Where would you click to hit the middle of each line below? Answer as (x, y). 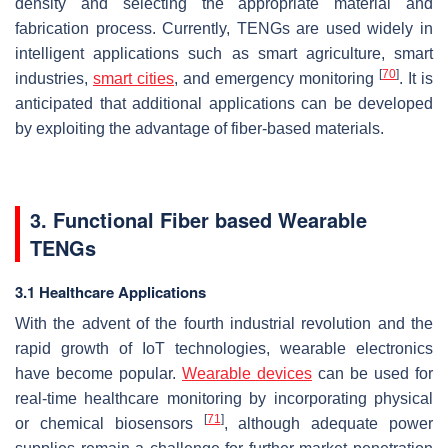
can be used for (372, 374)
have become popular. (98, 374)
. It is (416, 79)
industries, (54, 79)
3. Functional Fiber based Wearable (198, 220)
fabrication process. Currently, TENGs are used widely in (224, 29)
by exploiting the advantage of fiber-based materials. (199, 129)
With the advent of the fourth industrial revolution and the (224, 324)
